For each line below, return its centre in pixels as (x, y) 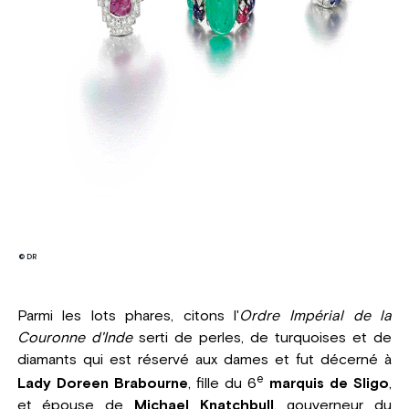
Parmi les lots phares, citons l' (128, 315)
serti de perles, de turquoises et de (262, 337)
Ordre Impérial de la (316, 315)
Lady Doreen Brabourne (102, 384)
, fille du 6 (222, 384)
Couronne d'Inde (74, 337)
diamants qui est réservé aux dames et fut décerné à (204, 359)
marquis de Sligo (329, 384)
